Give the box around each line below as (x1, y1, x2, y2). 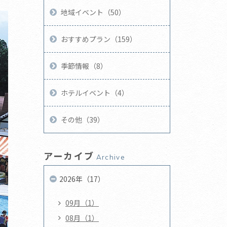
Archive (96, 153, 126, 161)
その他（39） (61, 114, 105, 125)
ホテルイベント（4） (61, 87, 129, 98)
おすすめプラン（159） (61, 33, 137, 44)
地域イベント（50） (61, 7, 126, 17)
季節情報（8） (61, 60, 108, 71)
